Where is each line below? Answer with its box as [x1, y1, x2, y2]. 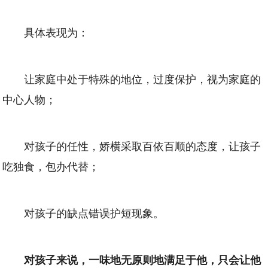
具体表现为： [24, 24, 89, 40]
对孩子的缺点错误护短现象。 [24, 205, 165, 221]
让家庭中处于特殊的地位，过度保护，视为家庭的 [24, 71, 261, 87]
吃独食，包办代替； [2, 158, 100, 174]
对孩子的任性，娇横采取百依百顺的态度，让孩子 [24, 138, 261, 154]
